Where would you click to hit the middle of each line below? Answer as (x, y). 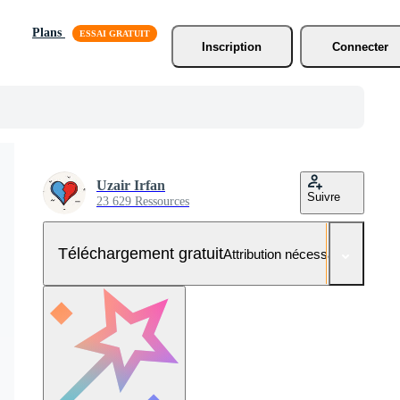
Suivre (324, 197)
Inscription (232, 46)
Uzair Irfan (131, 185)
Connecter (361, 46)
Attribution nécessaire (286, 254)
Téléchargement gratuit (141, 253)
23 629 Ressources (143, 201)
